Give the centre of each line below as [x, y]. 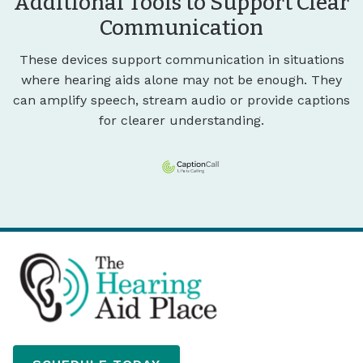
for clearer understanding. [181, 121]
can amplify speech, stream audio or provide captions [181, 100]
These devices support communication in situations [181, 60]
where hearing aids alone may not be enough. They [181, 80]
